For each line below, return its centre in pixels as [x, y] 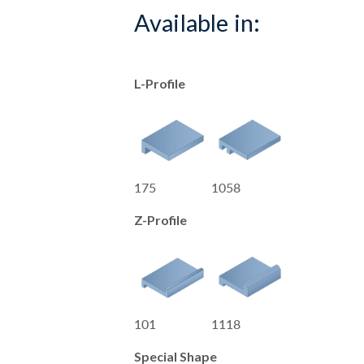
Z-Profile [160, 219]
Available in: [197, 23]
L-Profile [160, 83]
